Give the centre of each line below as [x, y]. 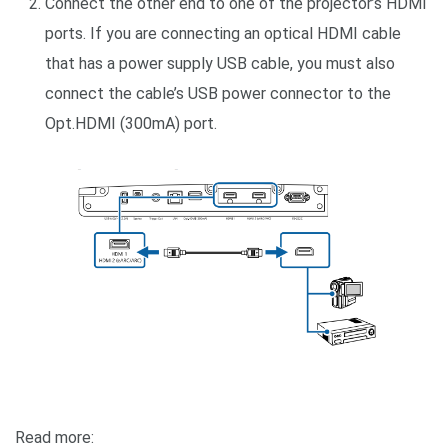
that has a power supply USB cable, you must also [220, 64]
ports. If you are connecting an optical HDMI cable [223, 34]
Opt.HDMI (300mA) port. [131, 124]
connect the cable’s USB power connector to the [218, 94]
